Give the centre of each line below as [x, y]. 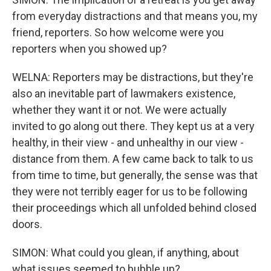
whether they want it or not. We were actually [119, 110]
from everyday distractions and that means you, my [135, 16]
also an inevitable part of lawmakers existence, [124, 93]
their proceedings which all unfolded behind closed [134, 208]
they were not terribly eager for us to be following [130, 191]
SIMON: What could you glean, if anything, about [126, 253]
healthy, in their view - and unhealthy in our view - [128, 142]
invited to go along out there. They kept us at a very [133, 126]
